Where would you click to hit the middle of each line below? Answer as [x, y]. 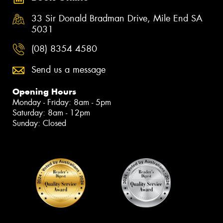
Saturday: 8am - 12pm [51, 113]
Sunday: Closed [39, 123]
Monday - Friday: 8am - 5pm [62, 103]
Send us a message [68, 70]
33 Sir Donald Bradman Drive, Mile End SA [117, 18]
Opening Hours [44, 92]
